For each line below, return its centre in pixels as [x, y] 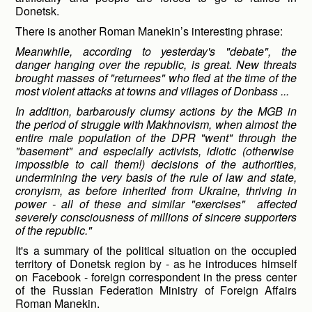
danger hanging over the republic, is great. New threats [156, 64]
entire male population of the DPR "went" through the [156, 138]
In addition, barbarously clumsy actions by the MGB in [156, 111]
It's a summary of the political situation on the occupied [156, 250]
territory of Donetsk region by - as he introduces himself [156, 264]
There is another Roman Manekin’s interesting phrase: [149, 31]
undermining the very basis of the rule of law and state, [156, 177]
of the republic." [54, 230]
